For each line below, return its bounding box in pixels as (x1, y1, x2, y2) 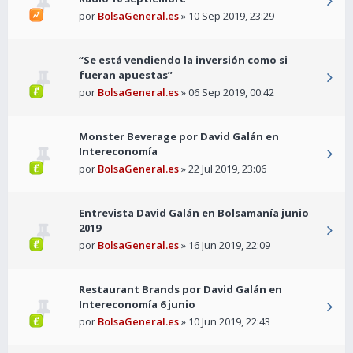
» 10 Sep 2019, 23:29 (179, 9, 274, 24)
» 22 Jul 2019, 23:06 (179, 162, 266, 176)
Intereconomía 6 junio (79, 297, 195, 312)
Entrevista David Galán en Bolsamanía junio (79, 206, 309, 221)
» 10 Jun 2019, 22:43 (179, 314, 270, 329)
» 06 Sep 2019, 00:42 (179, 85, 274, 100)
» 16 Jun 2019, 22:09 (179, 238, 270, 253)
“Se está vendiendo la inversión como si (79, 53, 288, 68)
